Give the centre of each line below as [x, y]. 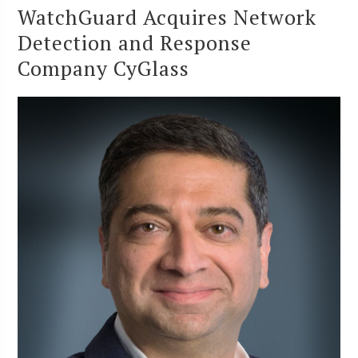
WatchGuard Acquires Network [167, 16]
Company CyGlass [104, 68]
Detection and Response [135, 42]
